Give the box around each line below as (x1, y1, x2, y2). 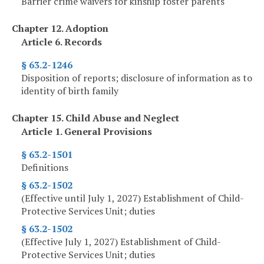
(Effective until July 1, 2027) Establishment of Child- (21, 192, 244, 205)
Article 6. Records (21, 35, 102, 49)
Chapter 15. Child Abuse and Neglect (12, 111, 179, 125)
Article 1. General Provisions (21, 125, 152, 138)
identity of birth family (21, 84, 118, 98)
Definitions (21, 161, 68, 174)
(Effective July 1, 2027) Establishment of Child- (21, 235, 221, 249)
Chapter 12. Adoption (12, 22, 108, 35)
